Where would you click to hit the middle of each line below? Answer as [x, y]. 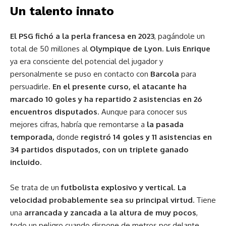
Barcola [164, 74]
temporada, [33, 137]
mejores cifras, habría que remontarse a [78, 124]
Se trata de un [35, 187]
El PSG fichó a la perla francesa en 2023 [82, 36]
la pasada [165, 124]
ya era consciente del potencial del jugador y [87, 61]
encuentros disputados [54, 111]
